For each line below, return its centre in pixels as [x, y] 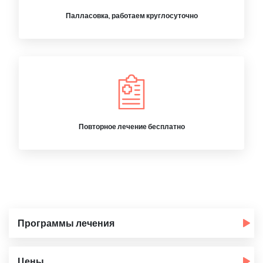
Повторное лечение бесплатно [131, 127]
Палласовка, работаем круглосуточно [131, 16]
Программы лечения [66, 223]
